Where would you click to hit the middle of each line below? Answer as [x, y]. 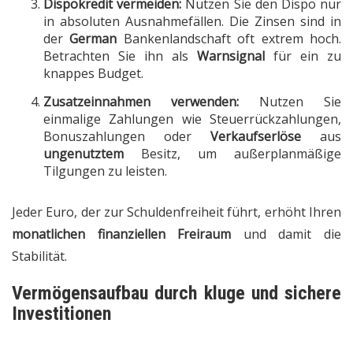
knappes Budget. [93, 74]
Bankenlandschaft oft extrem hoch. [229, 39]
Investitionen [61, 314]
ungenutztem [84, 154]
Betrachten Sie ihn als [120, 56]
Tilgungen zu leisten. [105, 171]
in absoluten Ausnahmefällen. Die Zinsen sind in [192, 22]
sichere [313, 294]
